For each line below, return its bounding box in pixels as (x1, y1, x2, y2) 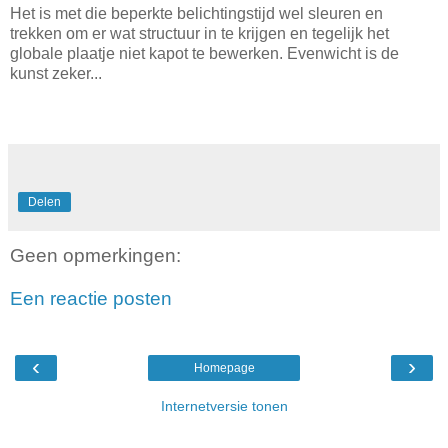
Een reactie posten (10, 288, 172, 310)
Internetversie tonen (160, 397, 288, 414)
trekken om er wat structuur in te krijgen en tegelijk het (10, 24, 389, 42)
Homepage (193, 360, 255, 375)
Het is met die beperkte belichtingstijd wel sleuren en (10, 4, 383, 22)
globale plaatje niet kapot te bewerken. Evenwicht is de (10, 44, 399, 62)
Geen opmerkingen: (10, 244, 181, 266)
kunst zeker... (10, 64, 106, 82)
